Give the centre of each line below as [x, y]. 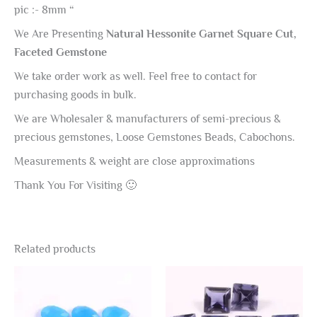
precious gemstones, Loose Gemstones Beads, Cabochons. [155, 137]
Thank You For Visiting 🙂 [75, 185]
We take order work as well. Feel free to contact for [136, 76]
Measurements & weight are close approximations [134, 161]
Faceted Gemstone [62, 52]
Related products [55, 249]
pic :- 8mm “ [44, 10]
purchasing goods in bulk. [75, 94]
